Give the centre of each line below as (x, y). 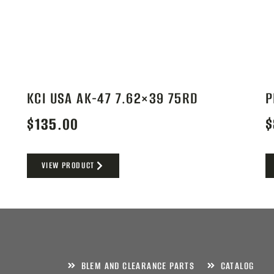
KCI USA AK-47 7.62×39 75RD (113, 98)
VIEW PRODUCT (68, 165)
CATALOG (237, 265)
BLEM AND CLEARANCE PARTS (138, 265)
